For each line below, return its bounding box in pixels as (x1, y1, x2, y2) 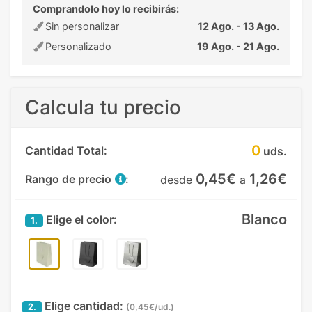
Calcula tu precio (25, 95, 181, 119)
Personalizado (42, 40, 111, 52)
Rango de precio (25, 172, 114, 186)
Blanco (242, 211, 287, 228)
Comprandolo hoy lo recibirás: (33, 3, 179, 15)
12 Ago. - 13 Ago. (198, 20, 279, 32)
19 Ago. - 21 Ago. (197, 40, 279, 52)
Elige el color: (43, 212, 117, 226)
